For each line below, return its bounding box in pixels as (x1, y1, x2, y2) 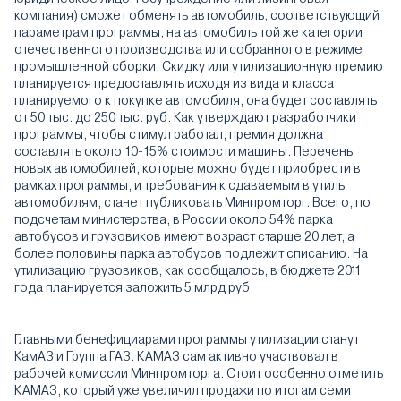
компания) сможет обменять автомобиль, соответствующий (14, 8, 380, 22)
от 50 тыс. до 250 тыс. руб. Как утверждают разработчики (14, 110, 356, 124)
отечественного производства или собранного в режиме (14, 42, 363, 56)
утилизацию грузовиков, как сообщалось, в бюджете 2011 (14, 263, 362, 277)
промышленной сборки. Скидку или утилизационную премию (14, 59, 383, 73)
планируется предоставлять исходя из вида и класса (14, 76, 334, 90)
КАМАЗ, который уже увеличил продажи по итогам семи (14, 383, 351, 397)
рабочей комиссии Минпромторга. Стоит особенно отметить (14, 366, 383, 380)
